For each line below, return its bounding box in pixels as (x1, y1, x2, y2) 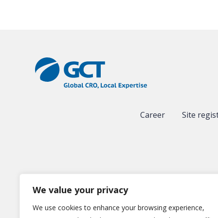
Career (140, 109, 165, 120)
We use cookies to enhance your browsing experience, (33, 203, 204, 212)
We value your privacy (33, 184, 128, 196)
